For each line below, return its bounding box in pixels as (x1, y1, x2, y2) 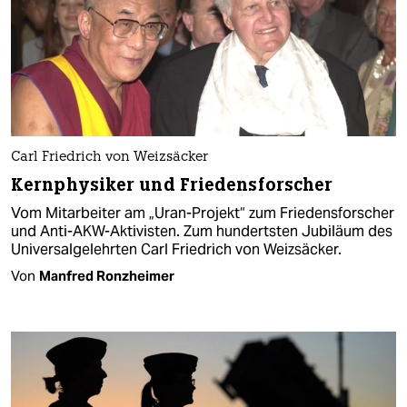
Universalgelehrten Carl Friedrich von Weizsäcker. (11, 239, 342, 259)
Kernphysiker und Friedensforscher (11, 173, 333, 196)
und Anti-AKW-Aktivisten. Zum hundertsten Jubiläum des (11, 221, 392, 241)
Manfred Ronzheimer (39, 266, 174, 284)
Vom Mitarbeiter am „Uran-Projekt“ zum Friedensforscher (11, 203, 394, 223)
